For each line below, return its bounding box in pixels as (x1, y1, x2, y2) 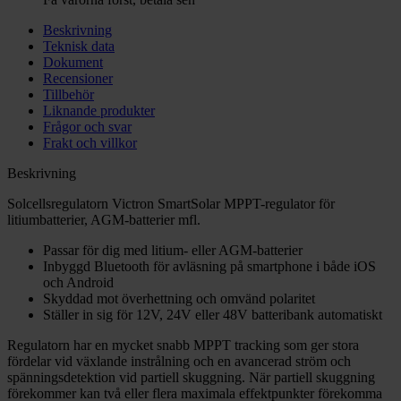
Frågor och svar (43, 119, 132, 135)
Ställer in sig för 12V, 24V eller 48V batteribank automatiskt (43, 307, 382, 323)
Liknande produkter (43, 103, 155, 119)
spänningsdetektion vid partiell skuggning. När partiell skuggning (7, 370, 375, 386)
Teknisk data (43, 38, 115, 55)
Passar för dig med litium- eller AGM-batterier (43, 243, 303, 259)
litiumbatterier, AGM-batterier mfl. (7, 212, 200, 228)
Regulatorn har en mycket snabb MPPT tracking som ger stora (7, 337, 359, 354)
